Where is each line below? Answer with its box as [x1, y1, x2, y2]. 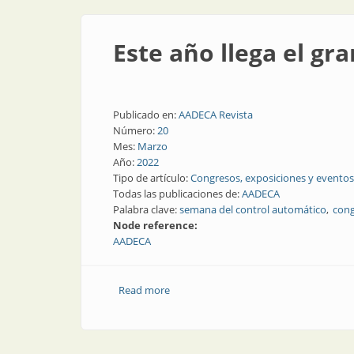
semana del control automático [179, 202, 326, 217]
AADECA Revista [179, 107, 253, 122]
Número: [113, 123, 157, 137]
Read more [118, 283, 170, 297]
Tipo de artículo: [113, 171, 190, 185]
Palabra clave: [113, 202, 179, 217]
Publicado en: [113, 107, 179, 122]
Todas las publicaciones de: [113, 186, 242, 201]
